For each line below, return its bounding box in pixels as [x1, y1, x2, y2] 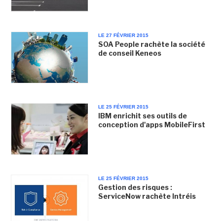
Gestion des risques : [98, 183, 172, 191]
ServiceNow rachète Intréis [98, 192, 196, 200]
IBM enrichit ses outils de [98, 111, 187, 120]
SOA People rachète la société [98, 39, 205, 48]
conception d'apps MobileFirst [98, 120, 205, 129]
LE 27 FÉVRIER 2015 [98, 32, 148, 38]
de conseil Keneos [98, 48, 161, 57]
